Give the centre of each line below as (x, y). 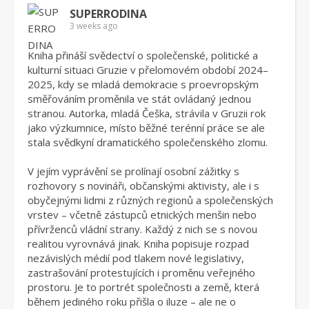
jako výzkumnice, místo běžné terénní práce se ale (146, 128)
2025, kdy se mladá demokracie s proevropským (143, 84)
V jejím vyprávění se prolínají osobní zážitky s (133, 171)
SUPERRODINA (108, 14)
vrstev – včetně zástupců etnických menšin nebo (142, 215)
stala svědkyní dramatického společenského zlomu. (148, 142)
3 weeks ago (94, 26)
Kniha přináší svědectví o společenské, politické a (143, 55)
